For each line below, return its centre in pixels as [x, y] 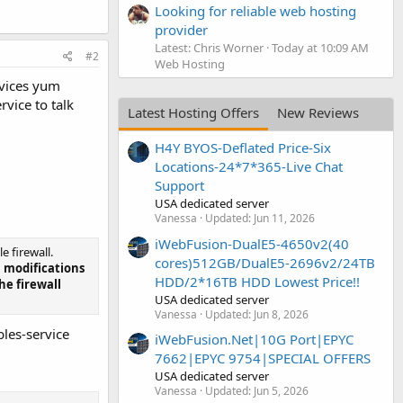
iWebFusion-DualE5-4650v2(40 [252, 243]
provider [181, 29]
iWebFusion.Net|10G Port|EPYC [254, 339]
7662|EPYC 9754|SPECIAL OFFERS [263, 358]
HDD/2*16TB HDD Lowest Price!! [257, 281]
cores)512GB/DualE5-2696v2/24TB [265, 262]
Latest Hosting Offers [193, 112]
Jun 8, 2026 [281, 314]
